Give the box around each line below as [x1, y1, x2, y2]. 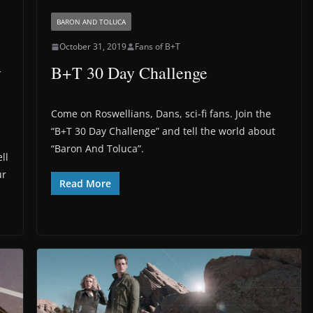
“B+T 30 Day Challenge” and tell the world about [50, 124, 275, 138]
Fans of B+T [134, 41, 180, 53]
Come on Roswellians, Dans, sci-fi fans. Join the [50, 107, 271, 121]
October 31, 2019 [59, 41, 126, 53]
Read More [59, 177, 111, 191]
